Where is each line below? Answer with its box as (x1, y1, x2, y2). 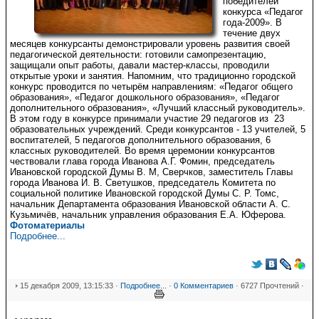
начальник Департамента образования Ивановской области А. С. (10, 199, 291, 209)
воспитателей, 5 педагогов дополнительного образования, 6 (10, 135, 271, 145)
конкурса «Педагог (223, 6, 303, 17)
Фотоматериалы (10, 220, 85, 231)
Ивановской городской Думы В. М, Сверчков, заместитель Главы (10, 167, 293, 177)
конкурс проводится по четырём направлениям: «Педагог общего (10, 81, 293, 92)
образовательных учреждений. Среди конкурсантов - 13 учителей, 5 (10, 124, 305, 135)
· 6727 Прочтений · (234, 281, 304, 290)
